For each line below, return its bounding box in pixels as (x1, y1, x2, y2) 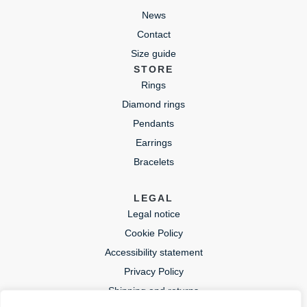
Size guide (131, 48, 176, 59)
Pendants (133, 118, 174, 129)
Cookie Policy (124, 228, 183, 238)
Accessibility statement (104, 247, 203, 258)
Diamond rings (122, 99, 185, 110)
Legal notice (127, 208, 180, 219)
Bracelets (133, 156, 174, 167)
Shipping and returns (108, 285, 199, 296)
